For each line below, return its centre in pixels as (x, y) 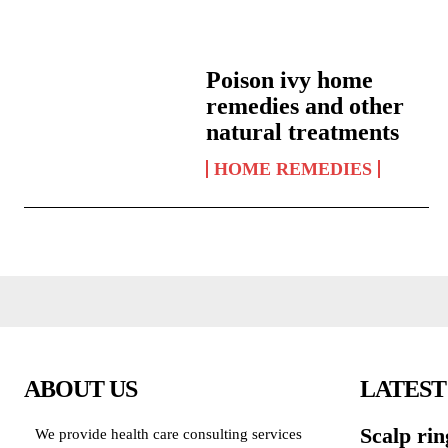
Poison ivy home (290, 80)
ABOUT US (80, 389)
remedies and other (305, 106)
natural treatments (303, 132)
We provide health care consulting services (168, 434)
